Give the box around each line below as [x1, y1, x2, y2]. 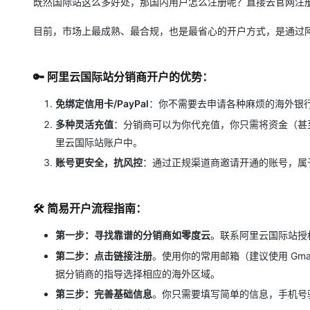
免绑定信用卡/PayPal [55, 98, 149, 109]
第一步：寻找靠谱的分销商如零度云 [55, 229, 210, 241]
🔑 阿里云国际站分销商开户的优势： [33, 70, 213, 84]
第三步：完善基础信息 [55, 288, 152, 300]
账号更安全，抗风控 [55, 156, 143, 168]
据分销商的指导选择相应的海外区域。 [55, 267, 220, 280]
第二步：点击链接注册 [55, 249, 152, 262]
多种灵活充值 [55, 118, 113, 130]
